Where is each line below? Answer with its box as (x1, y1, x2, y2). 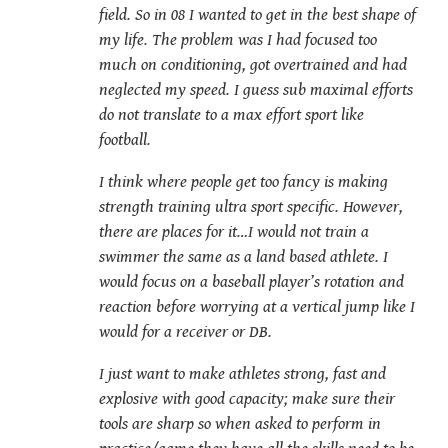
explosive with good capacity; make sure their (99, 389, 395, 410)
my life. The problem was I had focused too (99, 30, 377, 51)
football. (99, 130, 151, 151)
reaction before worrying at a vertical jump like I (99, 297, 415, 318)
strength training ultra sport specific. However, (99, 197, 403, 218)
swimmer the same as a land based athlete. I (99, 247, 388, 268)
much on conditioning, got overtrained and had (99, 55, 407, 76)
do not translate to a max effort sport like (99, 105, 364, 126)
